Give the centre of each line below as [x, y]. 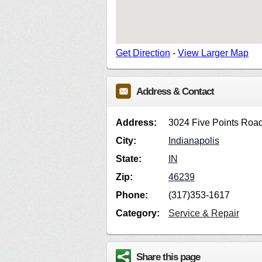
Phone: [132, 195]
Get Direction [143, 53]
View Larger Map [213, 53]
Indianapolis [194, 141]
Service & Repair [204, 213]
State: [129, 159]
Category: [138, 213]
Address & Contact [175, 92]
